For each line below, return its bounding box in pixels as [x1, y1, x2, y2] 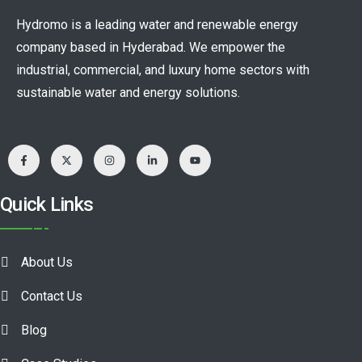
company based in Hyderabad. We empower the [16, 40, 285, 56]
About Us [21, 255, 73, 271]
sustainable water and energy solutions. [16, 85, 240, 101]
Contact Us [21, 288, 82, 305]
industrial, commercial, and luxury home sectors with [16, 62, 309, 78]
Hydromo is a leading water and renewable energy [16, 17, 298, 33]
